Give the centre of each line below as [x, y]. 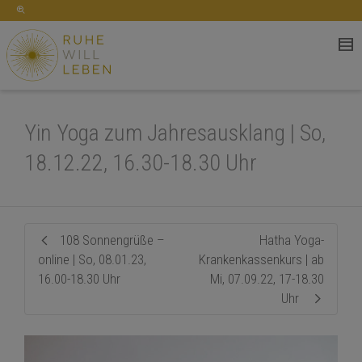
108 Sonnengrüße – [112, 240]
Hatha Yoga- [292, 240]
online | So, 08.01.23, [92, 259]
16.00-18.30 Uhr [79, 279]
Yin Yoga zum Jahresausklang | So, [175, 133]
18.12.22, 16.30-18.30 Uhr [141, 163]
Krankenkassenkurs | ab [261, 259]
